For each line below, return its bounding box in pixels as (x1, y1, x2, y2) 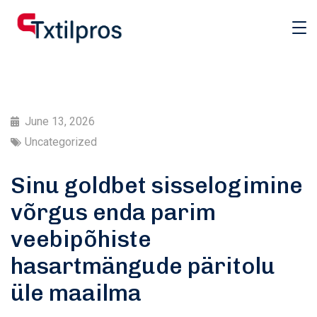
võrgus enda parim (11, 199, 216, 226)
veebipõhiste (11, 226, 151, 253)
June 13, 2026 (25, 115, 95, 128)
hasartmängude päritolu (11, 253, 275, 279)
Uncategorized (25, 135, 97, 149)
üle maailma (11, 279, 142, 306)
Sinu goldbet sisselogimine (11, 172, 303, 199)
